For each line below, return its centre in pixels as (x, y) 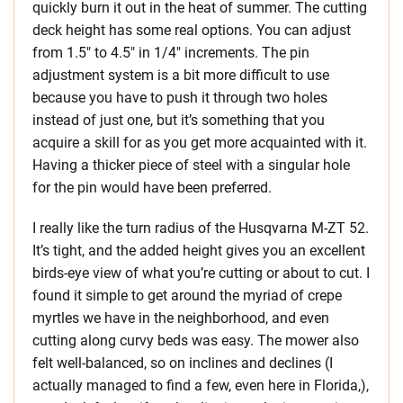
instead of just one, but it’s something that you (179, 121)
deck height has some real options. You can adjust (192, 31)
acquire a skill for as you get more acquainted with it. (200, 143)
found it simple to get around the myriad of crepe (187, 296)
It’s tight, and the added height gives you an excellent (199, 251)
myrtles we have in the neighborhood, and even (181, 318)
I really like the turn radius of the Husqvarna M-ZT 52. (201, 228)
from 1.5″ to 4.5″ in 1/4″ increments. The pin (171, 53)
